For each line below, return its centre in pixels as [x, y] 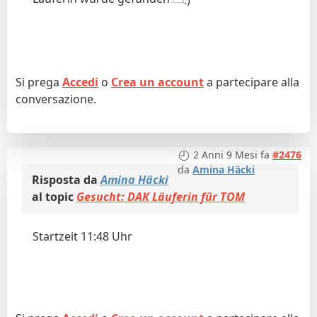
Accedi [80, 82]
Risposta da [66, 179]
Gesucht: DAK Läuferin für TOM [161, 196]
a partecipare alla [252, 82]
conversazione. [56, 99]
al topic [54, 196]
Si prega [39, 82]
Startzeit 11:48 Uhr [82, 236]
